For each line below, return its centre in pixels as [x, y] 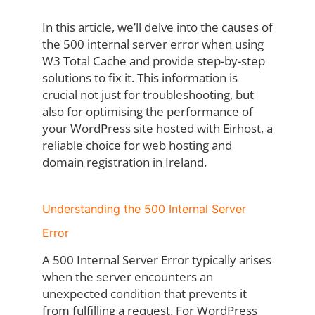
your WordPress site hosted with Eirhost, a [157, 129]
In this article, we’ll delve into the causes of [157, 27]
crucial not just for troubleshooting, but [148, 95]
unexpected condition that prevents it [144, 294]
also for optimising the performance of [147, 112]
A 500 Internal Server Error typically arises [156, 260]
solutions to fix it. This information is [140, 78]
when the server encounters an [127, 277]
